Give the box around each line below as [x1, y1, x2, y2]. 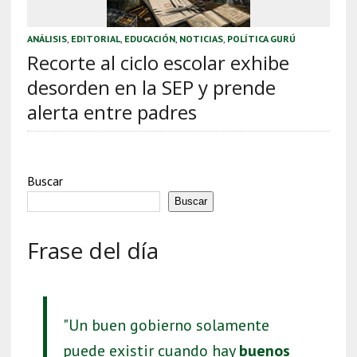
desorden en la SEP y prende [26, 73, 276, 100]
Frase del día [26, 234, 159, 265]
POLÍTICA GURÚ [226, 32, 296, 45]
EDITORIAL [70, 32, 120, 45]
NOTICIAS [178, 32, 223, 45]
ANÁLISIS [26, 32, 67, 45]
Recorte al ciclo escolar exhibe [26, 49, 289, 76]
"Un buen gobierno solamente [62, 314, 269, 335]
